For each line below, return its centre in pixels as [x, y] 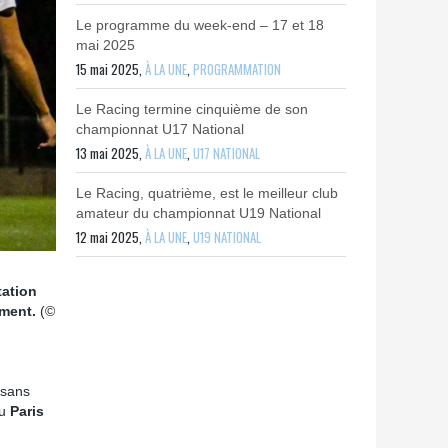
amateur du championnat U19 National [198, 213]
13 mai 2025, [110, 153]
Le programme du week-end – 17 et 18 [200, 25]
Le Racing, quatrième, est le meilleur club [207, 193]
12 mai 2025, [110, 237]
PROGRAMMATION [237, 69]
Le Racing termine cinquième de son [192, 109]
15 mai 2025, [110, 69]
